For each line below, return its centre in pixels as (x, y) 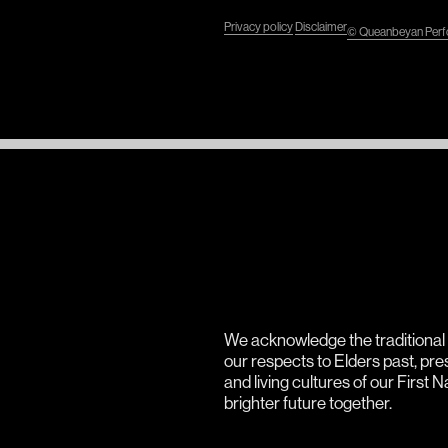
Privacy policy (258, 27)
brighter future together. (308, 402)
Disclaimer (321, 27)
